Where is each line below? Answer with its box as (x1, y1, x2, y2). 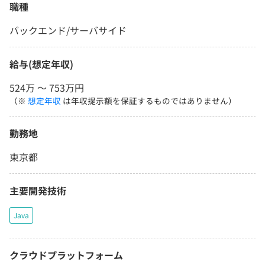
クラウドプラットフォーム (9, 248, 123, 263)
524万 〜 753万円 (9, 80, 84, 95)
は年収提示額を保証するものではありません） (61, 95, 237, 107)
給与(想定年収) (9, 57, 73, 72)
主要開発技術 (9, 183, 66, 198)
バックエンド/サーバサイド (9, 23, 127, 38)
